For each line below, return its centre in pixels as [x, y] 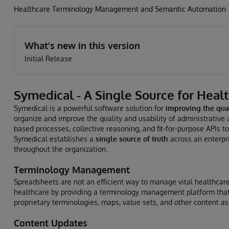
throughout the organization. [61, 149]
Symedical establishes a [55, 139]
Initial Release [48, 59]
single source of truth [132, 139]
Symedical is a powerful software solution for [90, 108]
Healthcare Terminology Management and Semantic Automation [120, 9]
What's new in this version [82, 45]
